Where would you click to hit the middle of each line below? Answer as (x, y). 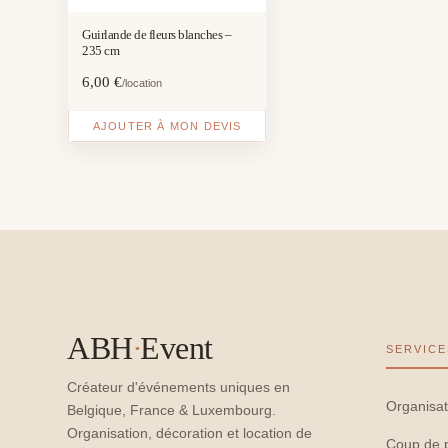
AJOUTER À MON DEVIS (167, 126)
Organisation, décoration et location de (190, 432)
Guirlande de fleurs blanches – (157, 35)
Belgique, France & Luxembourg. (172, 409)
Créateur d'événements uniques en (179, 386)
